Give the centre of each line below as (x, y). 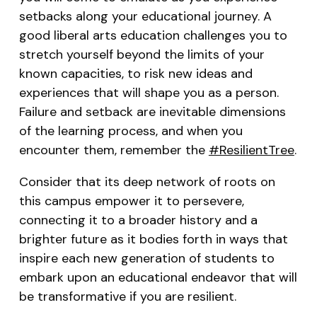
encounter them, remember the (114, 150)
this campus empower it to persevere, (131, 201)
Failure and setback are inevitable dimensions (152, 112)
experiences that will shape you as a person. (149, 93)
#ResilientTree (251, 150)
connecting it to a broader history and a (138, 220)
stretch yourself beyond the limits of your (142, 55)
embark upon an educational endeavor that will (158, 278)
